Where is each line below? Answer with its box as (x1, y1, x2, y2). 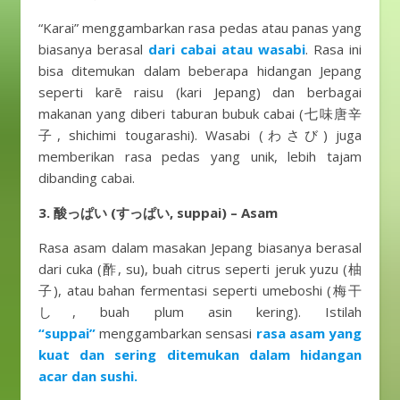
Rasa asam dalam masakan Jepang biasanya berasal (38, 238, 362, 256)
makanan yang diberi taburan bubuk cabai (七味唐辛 (38, 104, 362, 122)
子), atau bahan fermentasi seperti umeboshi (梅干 (38, 281, 362, 299)
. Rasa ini (305, 40, 362, 58)
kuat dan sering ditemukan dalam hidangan (38, 346, 362, 363)
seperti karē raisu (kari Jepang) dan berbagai (38, 83, 362, 101)
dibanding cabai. (38, 169, 135, 187)
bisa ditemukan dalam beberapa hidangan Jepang (38, 62, 362, 79)
